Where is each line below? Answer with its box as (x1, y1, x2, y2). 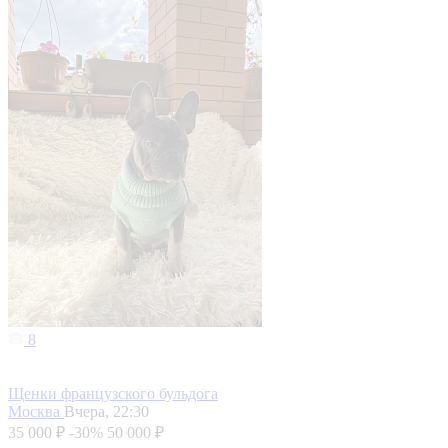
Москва (8, 403, 64, 421)
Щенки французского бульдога (8, 385, 218, 403)
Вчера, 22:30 (64, 403, 149, 421)
